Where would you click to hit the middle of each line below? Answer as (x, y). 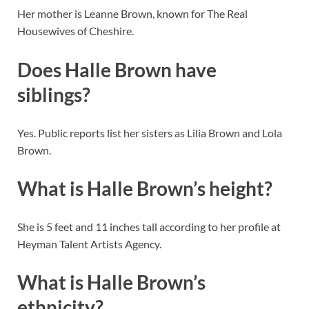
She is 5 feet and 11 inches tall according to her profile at (149, 227)
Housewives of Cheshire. (76, 31)
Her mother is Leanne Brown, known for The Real (132, 14)
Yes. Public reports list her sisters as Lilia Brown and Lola (150, 132)
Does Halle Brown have (117, 69)
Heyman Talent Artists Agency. (89, 244)
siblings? (54, 94)
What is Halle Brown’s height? (145, 189)
